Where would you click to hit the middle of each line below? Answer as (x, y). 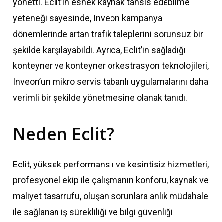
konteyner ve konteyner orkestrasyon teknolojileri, (111, 66)
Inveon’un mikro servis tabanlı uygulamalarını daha (111, 82)
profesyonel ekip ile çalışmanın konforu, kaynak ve (111, 180)
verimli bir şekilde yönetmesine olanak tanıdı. (100, 98)
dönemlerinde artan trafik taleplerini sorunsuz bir (108, 34)
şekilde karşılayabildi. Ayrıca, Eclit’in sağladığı (100, 50)
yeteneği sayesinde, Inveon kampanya (88, 18)
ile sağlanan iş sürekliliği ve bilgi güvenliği (93, 212)
